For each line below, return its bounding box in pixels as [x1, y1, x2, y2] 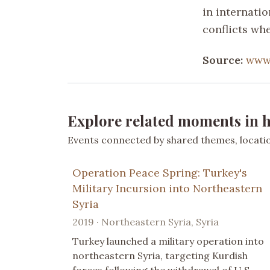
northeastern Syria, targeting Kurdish [72, 249, 248, 262]
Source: [202, 52, 246, 67]
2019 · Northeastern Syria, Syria [72, 215, 219, 228]
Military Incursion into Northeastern [72, 181, 262, 195]
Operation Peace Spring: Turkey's [72, 165, 247, 180]
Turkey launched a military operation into [72, 234, 264, 247]
